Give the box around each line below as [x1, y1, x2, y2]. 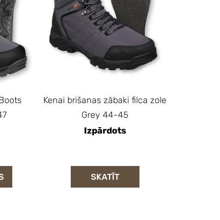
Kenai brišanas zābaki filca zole [43, 95, 167, 106]
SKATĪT [90, 171, 119, 182]
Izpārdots [83, 125, 126, 137]
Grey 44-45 [82, 110, 129, 121]
